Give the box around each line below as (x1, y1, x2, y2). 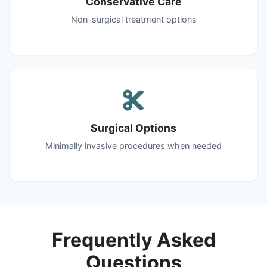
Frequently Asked (51, 228, 216, 252)
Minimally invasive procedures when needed (45, 140, 222, 151)
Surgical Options (91, 121, 176, 134)
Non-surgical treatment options (70, 14, 197, 24)
